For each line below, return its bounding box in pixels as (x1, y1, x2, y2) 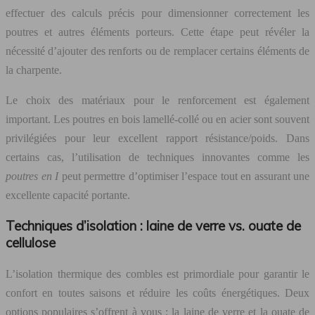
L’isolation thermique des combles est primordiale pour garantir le (6, 268, 309, 281)
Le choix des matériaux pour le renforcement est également (6, 94, 309, 106)
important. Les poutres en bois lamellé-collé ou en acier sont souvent (6, 112, 309, 125)
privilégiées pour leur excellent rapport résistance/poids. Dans (6, 131, 309, 144)
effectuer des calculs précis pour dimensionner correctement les (6, 6, 309, 19)
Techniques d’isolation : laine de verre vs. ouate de (6, 217, 301, 235)
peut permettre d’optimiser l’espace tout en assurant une (58, 169, 309, 182)
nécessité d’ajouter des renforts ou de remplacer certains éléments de (6, 44, 309, 57)
